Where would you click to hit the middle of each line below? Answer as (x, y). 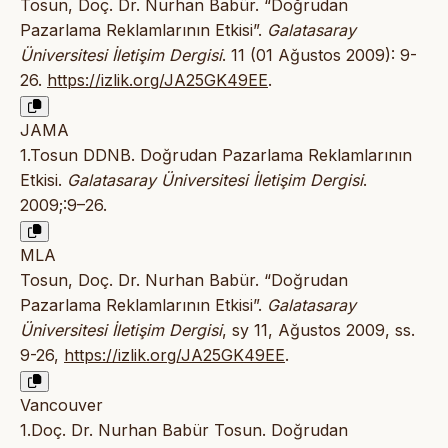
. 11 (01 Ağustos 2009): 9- (319, 55)
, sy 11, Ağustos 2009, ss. (318, 330)
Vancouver (61, 405)
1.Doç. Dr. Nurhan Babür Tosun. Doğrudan (184, 430)
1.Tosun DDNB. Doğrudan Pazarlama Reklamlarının (216, 155)
